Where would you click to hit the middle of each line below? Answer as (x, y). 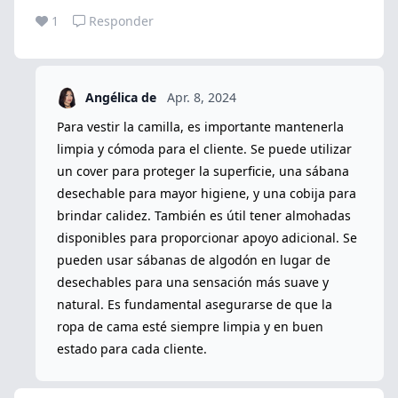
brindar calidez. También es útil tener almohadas (204, 215)
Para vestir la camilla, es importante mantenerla (200, 126)
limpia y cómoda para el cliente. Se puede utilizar (204, 148)
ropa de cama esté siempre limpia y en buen (190, 326)
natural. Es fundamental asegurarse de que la (195, 304)
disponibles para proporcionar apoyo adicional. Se (207, 237)
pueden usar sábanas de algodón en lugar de (194, 259)
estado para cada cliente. (132, 348)
